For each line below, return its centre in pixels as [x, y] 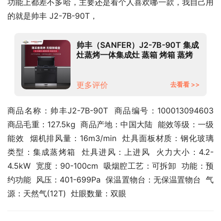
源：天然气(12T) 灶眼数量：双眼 [67, 193]
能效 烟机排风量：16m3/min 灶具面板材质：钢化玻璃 [110, 138]
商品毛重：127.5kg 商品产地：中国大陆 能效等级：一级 [110, 124]
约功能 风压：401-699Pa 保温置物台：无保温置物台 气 [110, 180]
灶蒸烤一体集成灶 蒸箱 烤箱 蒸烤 [135, 55]
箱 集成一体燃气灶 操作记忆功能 [134, 65]
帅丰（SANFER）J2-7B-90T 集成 [138, 45]
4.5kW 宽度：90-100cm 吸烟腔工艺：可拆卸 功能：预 [110, 166]
